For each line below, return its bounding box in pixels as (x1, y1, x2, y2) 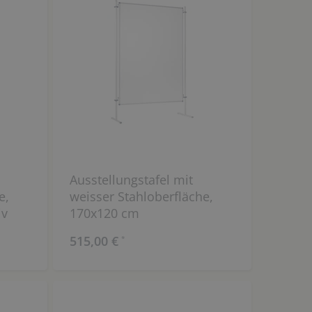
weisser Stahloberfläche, (69, 188, 213, 205)
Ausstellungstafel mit (69, 171, 193, 189)
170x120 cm (69, 205, 139, 222)
